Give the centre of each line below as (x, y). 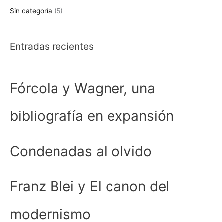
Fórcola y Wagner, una (83, 88)
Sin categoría (31, 11)
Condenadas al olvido (81, 151)
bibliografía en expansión (92, 116)
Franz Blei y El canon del (90, 187)
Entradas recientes (52, 46)
